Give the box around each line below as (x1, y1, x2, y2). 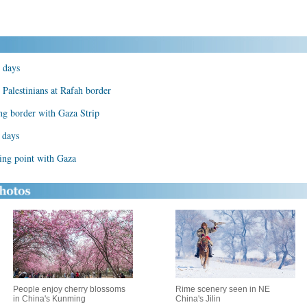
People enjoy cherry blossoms (12, 284, 125, 294)
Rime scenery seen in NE (175, 284, 270, 294)
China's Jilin (175, 294, 221, 304)
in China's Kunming (12, 294, 86, 304)
